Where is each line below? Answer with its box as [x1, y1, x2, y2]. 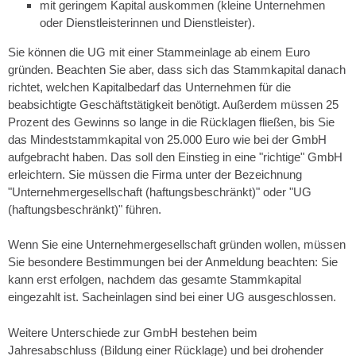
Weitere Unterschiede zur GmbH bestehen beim [8, 325, 257, 339]
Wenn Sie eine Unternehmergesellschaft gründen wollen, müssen [8, 238, 346, 251]
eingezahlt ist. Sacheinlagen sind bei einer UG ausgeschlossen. [8, 290, 336, 304]
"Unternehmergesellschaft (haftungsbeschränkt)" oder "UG [8, 184, 311, 199]
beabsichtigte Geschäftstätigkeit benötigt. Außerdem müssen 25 [8, 97, 339, 111]
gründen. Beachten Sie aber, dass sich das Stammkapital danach [8, 62, 346, 76]
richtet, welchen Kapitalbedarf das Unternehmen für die [8, 79, 291, 94]
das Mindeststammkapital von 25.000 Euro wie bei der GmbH [8, 132, 327, 146]
